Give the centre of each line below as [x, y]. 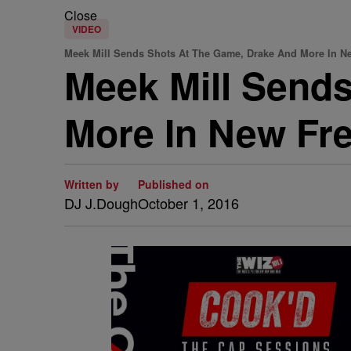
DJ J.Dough [101, 203]
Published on [174, 184]
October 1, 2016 [188, 203]
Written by [92, 184]
